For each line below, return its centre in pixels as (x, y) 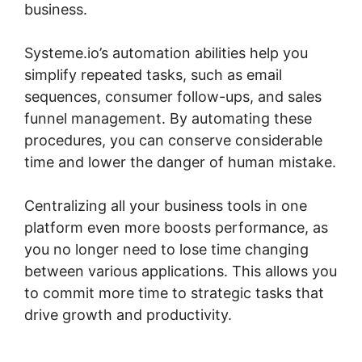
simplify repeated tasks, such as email (153, 75)
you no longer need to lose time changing (166, 250)
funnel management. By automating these (168, 119)
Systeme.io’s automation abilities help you (166, 53)
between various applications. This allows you (181, 271)
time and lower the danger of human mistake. (180, 162)
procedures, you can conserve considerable (173, 141)
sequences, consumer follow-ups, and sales (173, 97)
